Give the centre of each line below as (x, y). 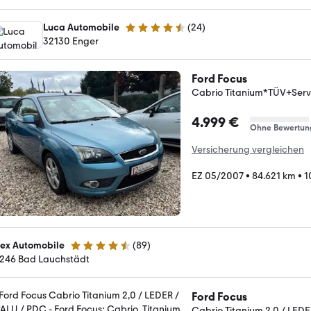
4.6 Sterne (92, 251)
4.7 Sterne (146, 33)
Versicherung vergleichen (248, 150)
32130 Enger (71, 41)
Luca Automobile (81, 27)
